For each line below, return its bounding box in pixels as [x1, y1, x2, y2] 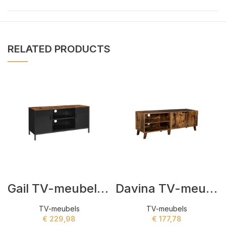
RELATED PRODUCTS [8, 43, 111, 55]
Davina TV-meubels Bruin [206, 181, 217, 196]
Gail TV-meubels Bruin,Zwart [97, 181, 109, 196]
